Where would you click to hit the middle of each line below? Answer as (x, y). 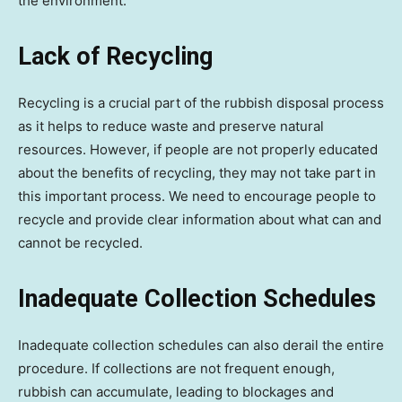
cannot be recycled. (80, 243)
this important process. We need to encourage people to (197, 197)
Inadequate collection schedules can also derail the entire (201, 345)
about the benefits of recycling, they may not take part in (197, 173)
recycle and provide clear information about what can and (200, 220)
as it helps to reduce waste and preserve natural (171, 127)
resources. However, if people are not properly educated (198, 150)
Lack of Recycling (115, 57)
